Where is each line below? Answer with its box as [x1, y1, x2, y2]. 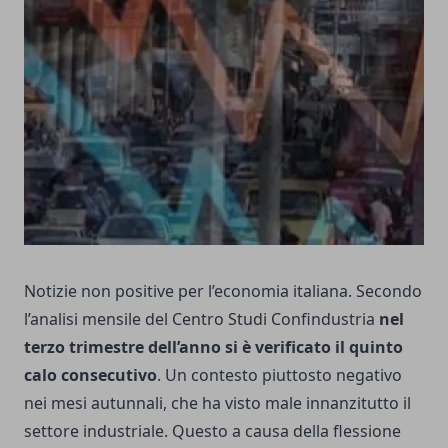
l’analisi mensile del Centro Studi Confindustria [24, 307, 379, 330]
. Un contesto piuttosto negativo [157, 363, 402, 386]
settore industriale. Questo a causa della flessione [24, 419, 401, 442]
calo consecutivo [24, 363, 157, 386]
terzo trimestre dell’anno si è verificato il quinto [24, 335, 403, 358]
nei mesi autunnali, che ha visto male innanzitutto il [24, 391, 411, 414]
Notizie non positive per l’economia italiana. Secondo [24, 279, 422, 302]
